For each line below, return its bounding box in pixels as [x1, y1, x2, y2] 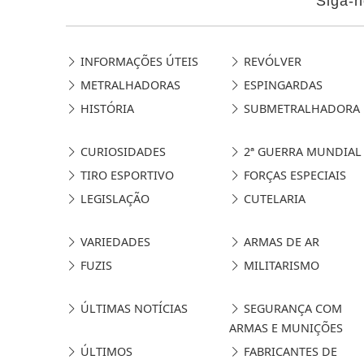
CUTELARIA [240, 190, 305, 206]
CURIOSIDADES [76, 143, 166, 159]
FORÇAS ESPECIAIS [240, 167, 346, 183]
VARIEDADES [76, 233, 150, 249]
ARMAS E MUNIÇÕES [228, 319, 343, 336]
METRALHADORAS [76, 76, 180, 93]
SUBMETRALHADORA [240, 100, 360, 116]
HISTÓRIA [76, 100, 134, 116]
